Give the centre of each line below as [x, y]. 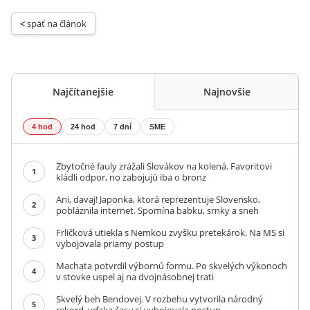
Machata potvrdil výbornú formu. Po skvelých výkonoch [172, 266]
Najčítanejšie [83, 92]
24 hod [83, 127]
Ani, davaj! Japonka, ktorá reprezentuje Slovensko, [158, 199]
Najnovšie [227, 92]
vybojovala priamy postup [110, 244]
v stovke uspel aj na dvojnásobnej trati [135, 277]
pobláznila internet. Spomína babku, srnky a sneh [157, 210]
